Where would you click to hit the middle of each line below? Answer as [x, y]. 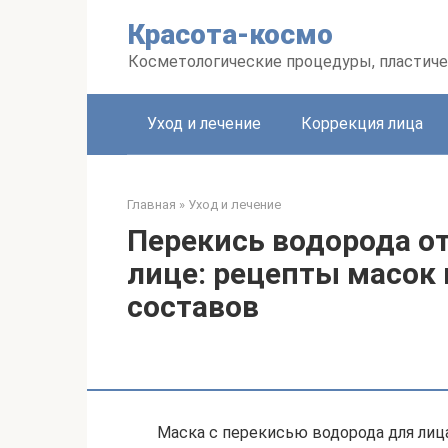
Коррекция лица [362, 123]
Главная [151, 204]
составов [193, 306]
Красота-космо [230, 34]
